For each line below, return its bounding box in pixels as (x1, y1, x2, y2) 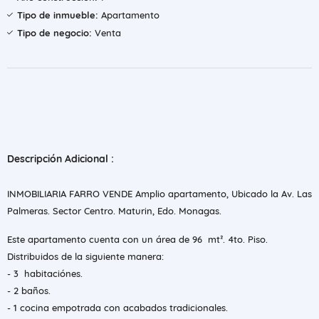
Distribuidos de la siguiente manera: (7, 251, 164, 262)
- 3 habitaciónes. (7, 268, 83, 279)
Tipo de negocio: (17, 27, 92, 38)
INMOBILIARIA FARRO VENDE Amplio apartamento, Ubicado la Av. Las (7, 188, 312, 199)
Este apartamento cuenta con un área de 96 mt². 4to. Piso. (7, 234, 268, 245)
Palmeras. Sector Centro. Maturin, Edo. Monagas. (7, 205, 221, 216)
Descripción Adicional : (7, 152, 114, 165)
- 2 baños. (7, 285, 51, 296)
